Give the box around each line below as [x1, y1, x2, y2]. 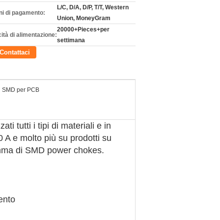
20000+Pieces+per [57, 26, 110, 33]
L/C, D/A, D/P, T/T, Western [57, 4, 129, 11]
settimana [57, 37, 85, 44]
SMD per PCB [2, 86, 39, 93]
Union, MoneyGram [57, 15, 110, 22]
